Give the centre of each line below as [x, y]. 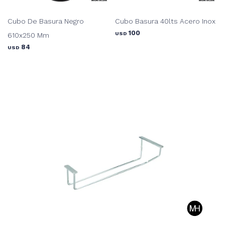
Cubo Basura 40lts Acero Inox [165, 21]
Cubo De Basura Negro [46, 21]
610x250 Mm [28, 35]
